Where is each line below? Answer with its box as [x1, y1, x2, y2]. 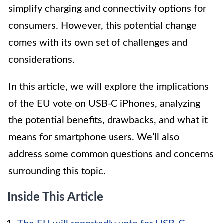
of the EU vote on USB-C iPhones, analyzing [8, 99, 200, 109]
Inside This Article [7, 191, 103, 204]
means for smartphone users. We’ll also [8, 132, 179, 143]
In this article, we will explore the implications [8, 82, 209, 92]
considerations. [8, 55, 75, 65]
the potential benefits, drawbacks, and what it [8, 115, 208, 126]
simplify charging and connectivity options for [8, 4, 206, 14]
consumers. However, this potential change [8, 21, 197, 31]
